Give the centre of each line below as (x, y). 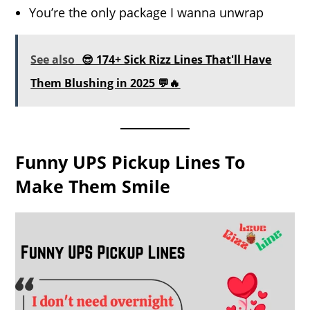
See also (53, 59)
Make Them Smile (93, 186)
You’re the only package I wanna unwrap (147, 12)
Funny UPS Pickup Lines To (130, 162)
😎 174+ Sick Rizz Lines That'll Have (177, 59)
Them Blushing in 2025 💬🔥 (106, 83)
